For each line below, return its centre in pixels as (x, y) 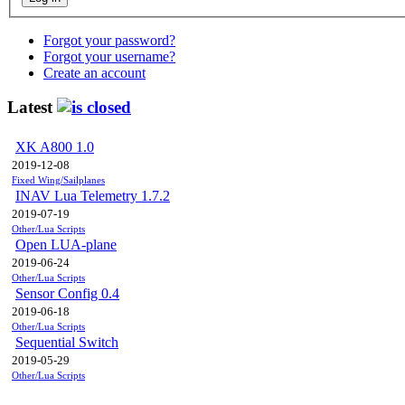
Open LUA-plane (66, 245)
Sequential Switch (67, 343)
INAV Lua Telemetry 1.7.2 (93, 196)
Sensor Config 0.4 (67, 294)
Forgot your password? (109, 40)
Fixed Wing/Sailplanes (58, 181)
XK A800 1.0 (55, 147)
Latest (32, 108)
